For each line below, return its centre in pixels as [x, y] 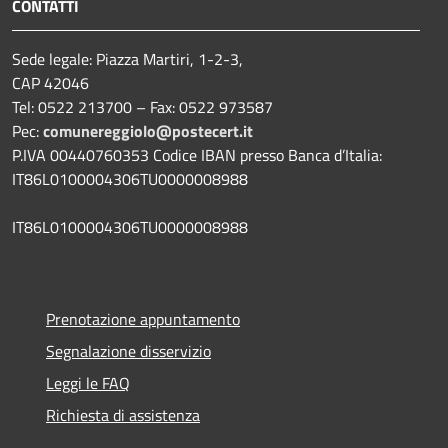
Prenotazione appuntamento [143, 318]
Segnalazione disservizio [128, 350]
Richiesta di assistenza [123, 414]
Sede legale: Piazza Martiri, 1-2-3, [127, 58]
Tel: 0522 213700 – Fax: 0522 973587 [142, 106]
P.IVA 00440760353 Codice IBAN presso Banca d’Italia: [197, 154]
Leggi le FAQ [88, 382]
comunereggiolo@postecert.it [148, 130]
